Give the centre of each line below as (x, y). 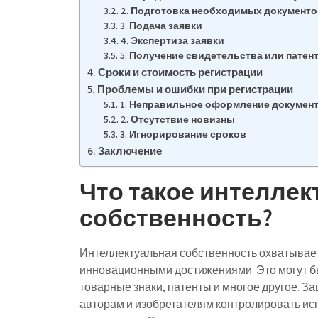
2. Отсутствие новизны (177, 119)
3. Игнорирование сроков (183, 134)
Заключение (130, 150)
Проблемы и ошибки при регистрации (196, 89)
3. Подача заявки (161, 26)
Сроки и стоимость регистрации (181, 72)
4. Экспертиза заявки (172, 40)
